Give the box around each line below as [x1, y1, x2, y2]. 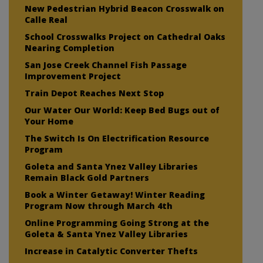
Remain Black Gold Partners [25, 171, 149, 183]
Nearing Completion [25, 42, 114, 53]
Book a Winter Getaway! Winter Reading [25, 188, 205, 200]
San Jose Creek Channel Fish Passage [25, 59, 187, 70]
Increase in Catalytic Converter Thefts [25, 245, 198, 257]
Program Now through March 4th [25, 200, 173, 211]
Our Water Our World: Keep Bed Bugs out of [25, 104, 220, 116]
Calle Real [25, 14, 68, 25]
